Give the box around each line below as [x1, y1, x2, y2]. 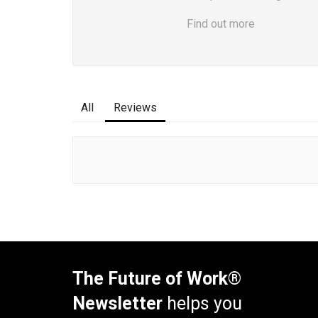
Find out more [187, 17, 255, 31]
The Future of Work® [72, 268, 241, 289]
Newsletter [72, 293, 163, 314]
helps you [163, 293, 242, 314]
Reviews [114, 101, 157, 114]
